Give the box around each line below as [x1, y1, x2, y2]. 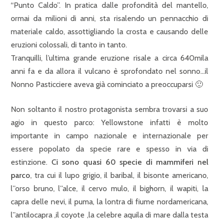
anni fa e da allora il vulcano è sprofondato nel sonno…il [11, 66, 208, 76]
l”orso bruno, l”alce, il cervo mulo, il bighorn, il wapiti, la [11, 184, 208, 193]
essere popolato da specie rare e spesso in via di [11, 144, 208, 153]
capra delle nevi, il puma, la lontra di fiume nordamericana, [11, 197, 208, 206]
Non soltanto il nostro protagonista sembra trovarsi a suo [11, 105, 208, 114]
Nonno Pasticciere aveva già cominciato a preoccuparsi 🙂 [11, 80, 203, 89]
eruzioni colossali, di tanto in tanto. [11, 40, 127, 49]
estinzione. [11, 157, 47, 167]
